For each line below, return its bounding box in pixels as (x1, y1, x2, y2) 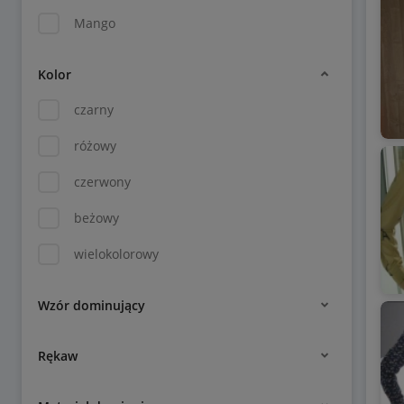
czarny (74, 101, 114, 118)
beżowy (74, 209, 119, 226)
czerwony (74, 173, 131, 190)
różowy (74, 137, 116, 154)
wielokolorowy (74, 245, 159, 262)
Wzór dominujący (38, 296, 145, 314)
